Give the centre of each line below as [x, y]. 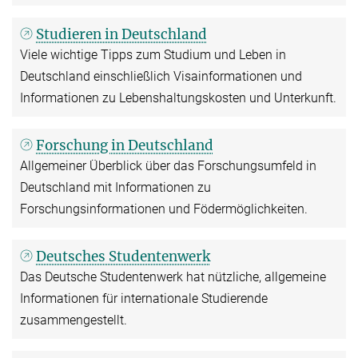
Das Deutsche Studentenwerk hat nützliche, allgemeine [173, 277]
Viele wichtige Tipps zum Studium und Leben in [153, 55]
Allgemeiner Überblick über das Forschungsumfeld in [168, 166]
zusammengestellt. [74, 320]
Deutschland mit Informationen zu [115, 188]
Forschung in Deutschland [125, 146]
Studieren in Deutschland [122, 35]
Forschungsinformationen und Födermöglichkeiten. [164, 209]
